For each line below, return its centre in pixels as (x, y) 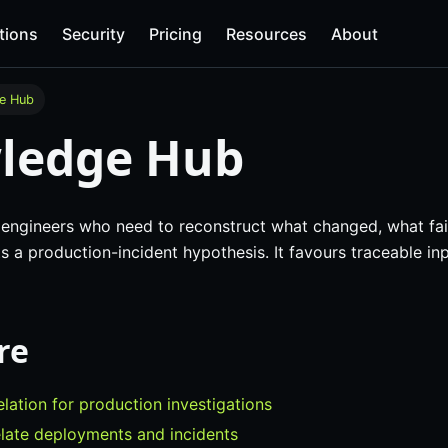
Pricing (175, 33)
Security (93, 33)
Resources (266, 33)
